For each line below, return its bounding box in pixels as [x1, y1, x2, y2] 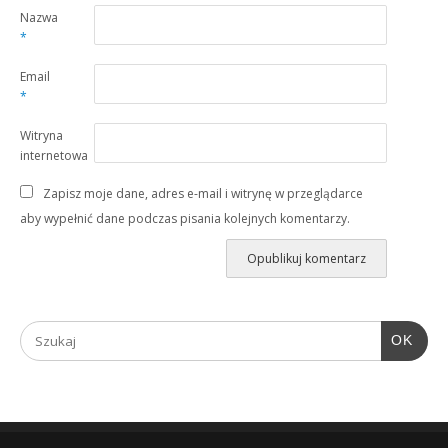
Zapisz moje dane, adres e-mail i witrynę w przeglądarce [43, 184, 364, 202]
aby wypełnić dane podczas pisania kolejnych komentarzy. [20, 209, 351, 227]
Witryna [20, 126, 64, 144]
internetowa [20, 146, 89, 164]
